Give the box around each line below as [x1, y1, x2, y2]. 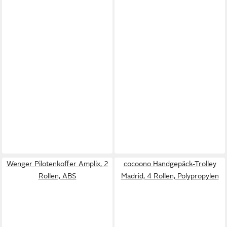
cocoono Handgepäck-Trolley [123, 159, 216, 168]
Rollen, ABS [38, 171, 77, 180]
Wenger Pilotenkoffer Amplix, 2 [6, 159, 108, 168]
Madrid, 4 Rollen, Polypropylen [121, 171, 219, 180]
